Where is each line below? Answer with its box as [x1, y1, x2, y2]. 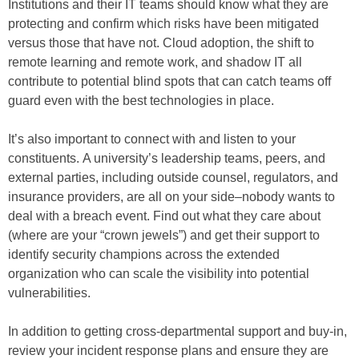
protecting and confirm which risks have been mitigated [8, 17, 319, 30]
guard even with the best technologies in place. [8, 94, 274, 107]
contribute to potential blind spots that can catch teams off [8, 75, 331, 88]
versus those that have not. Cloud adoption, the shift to [8, 36, 314, 50]
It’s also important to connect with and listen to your [8, 132, 296, 146]
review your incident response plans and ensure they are [8, 344, 329, 357]
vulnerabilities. [8, 286, 91, 300]
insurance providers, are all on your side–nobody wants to [8, 190, 335, 204]
